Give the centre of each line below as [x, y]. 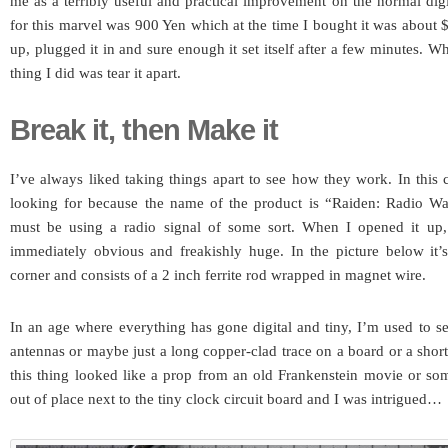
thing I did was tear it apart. [95, 73]
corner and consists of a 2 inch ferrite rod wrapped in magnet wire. [218, 275]
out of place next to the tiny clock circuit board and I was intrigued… [226, 399]
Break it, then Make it [144, 130]
